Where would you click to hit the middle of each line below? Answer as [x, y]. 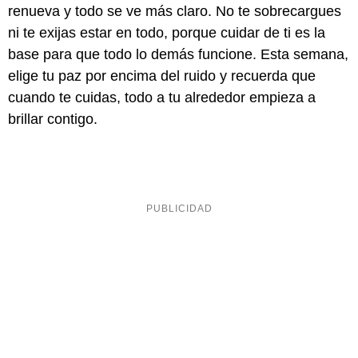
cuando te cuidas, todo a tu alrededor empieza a [162, 98]
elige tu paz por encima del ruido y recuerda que [162, 76]
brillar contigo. [53, 119]
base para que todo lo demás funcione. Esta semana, [178, 55]
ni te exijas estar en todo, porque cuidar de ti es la [167, 33]
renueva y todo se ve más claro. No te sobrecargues [175, 12]
